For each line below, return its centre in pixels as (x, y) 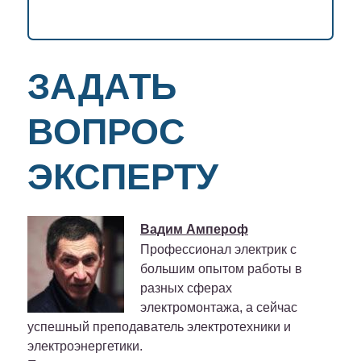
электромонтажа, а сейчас (219, 307)
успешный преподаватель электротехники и (159, 326)
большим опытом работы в (221, 268)
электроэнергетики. (85, 346)
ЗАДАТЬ (102, 86)
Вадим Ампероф (194, 229)
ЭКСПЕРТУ (123, 176)
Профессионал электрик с (218, 249)
